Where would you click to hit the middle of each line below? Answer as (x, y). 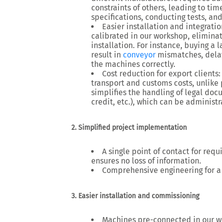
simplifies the (117, 92)
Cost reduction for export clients (160, 74)
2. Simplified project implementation (129, 128)
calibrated (110, 36)
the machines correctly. (133, 64)
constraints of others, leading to (149, 8)
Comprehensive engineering (152, 170)
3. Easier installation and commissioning (135, 196)
